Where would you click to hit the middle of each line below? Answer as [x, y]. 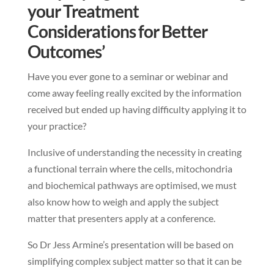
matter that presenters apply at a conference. [121, 218]
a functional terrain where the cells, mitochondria [130, 169]
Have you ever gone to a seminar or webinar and [128, 76]
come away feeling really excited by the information [134, 93]
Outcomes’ [66, 52]
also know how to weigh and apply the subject [123, 202]
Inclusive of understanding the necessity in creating [134, 152]
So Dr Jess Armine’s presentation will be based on [130, 245]
